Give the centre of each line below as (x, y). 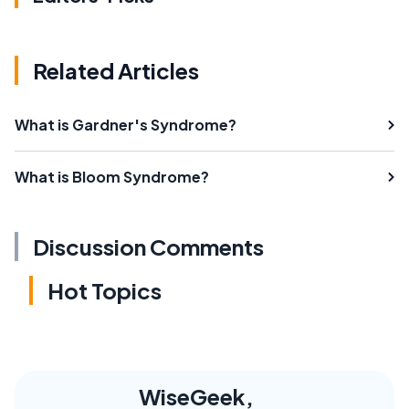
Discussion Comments (148, 246)
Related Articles (116, 70)
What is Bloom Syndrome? (112, 176)
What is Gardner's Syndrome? (126, 124)
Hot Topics (105, 290)
